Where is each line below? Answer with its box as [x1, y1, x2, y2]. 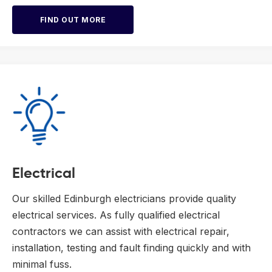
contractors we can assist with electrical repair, [12, 225, 229, 237]
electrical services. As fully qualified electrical [12, 208, 220, 221]
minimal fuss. [12, 257, 72, 270]
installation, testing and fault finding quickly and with [12, 241, 251, 254]
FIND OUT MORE [39, 15, 106, 24]
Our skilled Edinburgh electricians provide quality [12, 192, 236, 205]
